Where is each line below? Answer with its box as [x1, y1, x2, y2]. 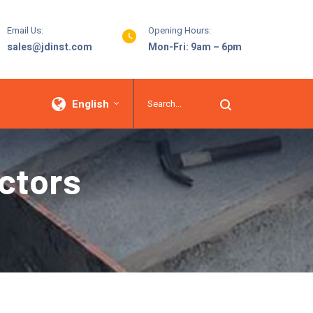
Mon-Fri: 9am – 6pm [148, 40, 242, 54]
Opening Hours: [148, 24, 211, 37]
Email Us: [7, 24, 43, 37]
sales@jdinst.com [7, 40, 92, 54]
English [72, 96, 109, 112]
